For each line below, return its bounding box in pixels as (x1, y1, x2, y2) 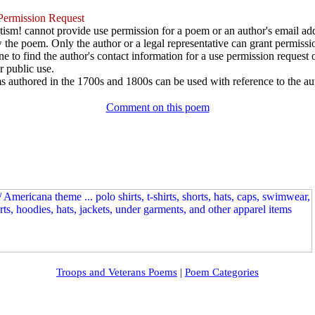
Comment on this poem (105, 101, 210, 113)
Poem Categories (185, 266, 259, 278)
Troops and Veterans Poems (56, 266, 177, 278)
